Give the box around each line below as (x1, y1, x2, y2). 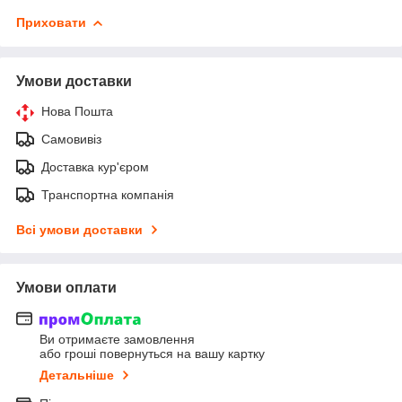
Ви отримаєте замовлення (39, 332, 195, 347)
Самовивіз (41, 131, 101, 146)
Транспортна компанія (41, 187, 174, 202)
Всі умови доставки (16, 222, 143, 237)
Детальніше (39, 368, 114, 383)
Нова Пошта (41, 103, 113, 118)
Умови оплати (16, 279, 117, 295)
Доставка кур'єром (41, 159, 149, 174)
